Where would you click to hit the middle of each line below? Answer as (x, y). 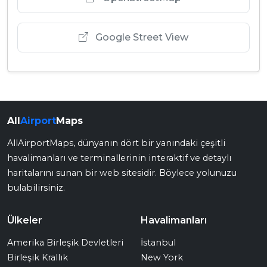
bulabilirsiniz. (36, 188)
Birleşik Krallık (38, 258)
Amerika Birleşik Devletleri (65, 243)
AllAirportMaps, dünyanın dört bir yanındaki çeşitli (116, 143)
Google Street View (141, 38)
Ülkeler (25, 221)
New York (162, 258)
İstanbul (158, 243)
